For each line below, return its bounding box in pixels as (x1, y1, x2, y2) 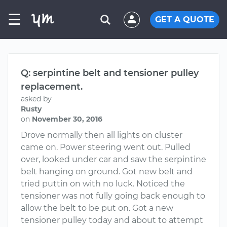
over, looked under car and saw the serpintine (21, 155, 206, 164)
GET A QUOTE (155, 14, 214, 24)
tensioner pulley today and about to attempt (21, 215, 203, 225)
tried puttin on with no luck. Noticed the (21, 179, 185, 188)
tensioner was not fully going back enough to (21, 191, 205, 201)
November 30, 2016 (32, 115, 102, 124)
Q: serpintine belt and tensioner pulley (21, 67, 199, 79)
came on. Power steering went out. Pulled (21, 142, 191, 152)
